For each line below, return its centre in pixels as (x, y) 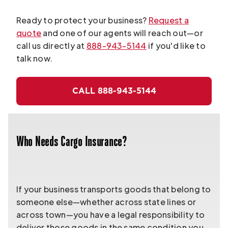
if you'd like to (176, 46)
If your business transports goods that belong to (114, 189)
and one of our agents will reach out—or (122, 33)
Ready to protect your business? (82, 20)
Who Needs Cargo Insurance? (72, 142)
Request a (168, 20)
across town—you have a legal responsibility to (111, 215)
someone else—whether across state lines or (106, 202)
